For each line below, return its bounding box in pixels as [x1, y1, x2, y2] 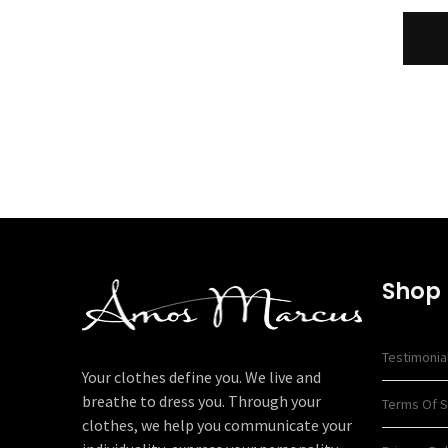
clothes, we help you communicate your [82, 414, 352, 435]
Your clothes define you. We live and [82, 366, 321, 387]
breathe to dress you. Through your [82, 390, 321, 411]
